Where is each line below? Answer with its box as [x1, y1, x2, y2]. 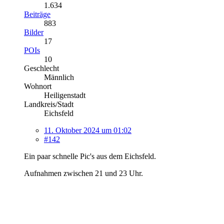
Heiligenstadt [44, 90, 85, 99]
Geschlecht [24, 63, 59, 72]
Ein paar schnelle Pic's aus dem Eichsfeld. [24, 151, 156, 160]
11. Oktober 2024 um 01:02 [44, 125, 131, 134]
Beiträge [24, 9, 50, 18]
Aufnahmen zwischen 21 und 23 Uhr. [24, 168, 143, 177]
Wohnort [24, 81, 51, 90]
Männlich [44, 72, 74, 81]
